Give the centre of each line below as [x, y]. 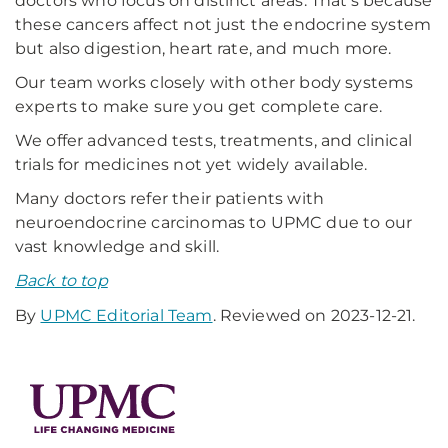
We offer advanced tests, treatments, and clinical [213, 140]
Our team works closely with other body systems [214, 82]
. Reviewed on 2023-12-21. [314, 315]
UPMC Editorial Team [126, 315]
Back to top [61, 280]
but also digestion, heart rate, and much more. [203, 48]
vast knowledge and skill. [117, 246]
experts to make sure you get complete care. [198, 106]
